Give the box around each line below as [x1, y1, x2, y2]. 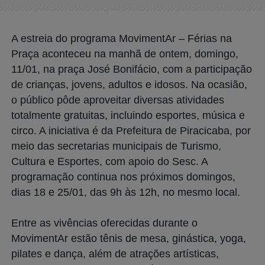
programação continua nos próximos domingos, [11, 170, 235, 183]
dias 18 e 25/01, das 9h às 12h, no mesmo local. [11, 186, 240, 198]
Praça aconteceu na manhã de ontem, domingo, [11, 47, 238, 60]
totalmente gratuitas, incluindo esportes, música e [11, 109, 245, 121]
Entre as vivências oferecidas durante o [11, 216, 198, 229]
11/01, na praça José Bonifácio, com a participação [11, 63, 252, 75]
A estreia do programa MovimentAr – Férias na [11, 32, 232, 44]
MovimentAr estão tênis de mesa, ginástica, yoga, [11, 232, 246, 244]
